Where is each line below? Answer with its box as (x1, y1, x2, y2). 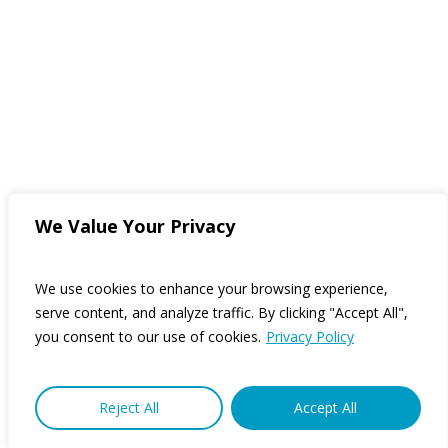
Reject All (98, 398, 159, 417)
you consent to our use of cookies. (35, 327, 261, 346)
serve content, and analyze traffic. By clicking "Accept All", (35, 303, 408, 322)
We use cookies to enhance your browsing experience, (35, 279, 388, 298)
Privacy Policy (266, 327, 354, 346)
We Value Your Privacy (35, 214, 235, 238)
